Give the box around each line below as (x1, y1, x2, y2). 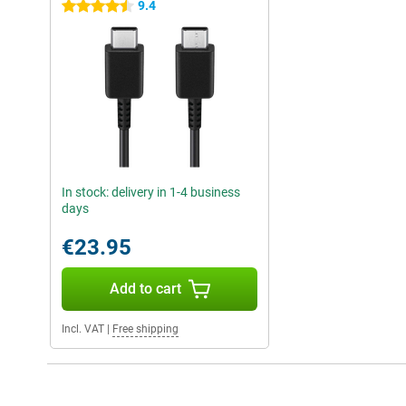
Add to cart (109, 280, 181, 298)
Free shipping (112, 323, 179, 336)
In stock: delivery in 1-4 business (62, 185, 240, 200)
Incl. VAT (62, 323, 104, 336)
